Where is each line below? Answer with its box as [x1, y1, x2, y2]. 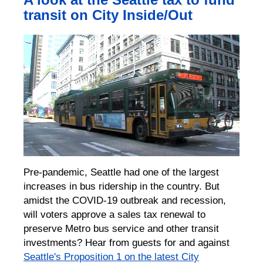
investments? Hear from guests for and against [23, 236, 230, 248]
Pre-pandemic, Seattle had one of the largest [23, 166, 219, 178]
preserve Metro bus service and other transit [23, 222, 219, 234]
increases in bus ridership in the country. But [23, 180, 220, 192]
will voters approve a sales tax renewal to [23, 208, 205, 220]
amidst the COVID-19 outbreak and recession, [23, 194, 226, 206]
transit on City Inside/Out [23, 6, 193, 23]
